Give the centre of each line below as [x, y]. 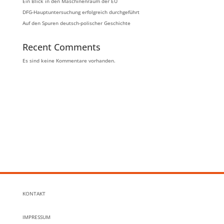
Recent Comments [61, 47]
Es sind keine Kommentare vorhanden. [69, 60]
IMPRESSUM [36, 217]
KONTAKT [34, 193]
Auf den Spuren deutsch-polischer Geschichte [76, 23]
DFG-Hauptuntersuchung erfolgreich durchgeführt [81, 12]
